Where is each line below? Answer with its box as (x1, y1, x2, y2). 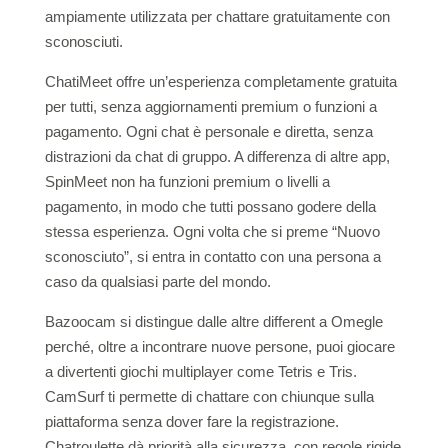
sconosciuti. (44, 33, 123, 50)
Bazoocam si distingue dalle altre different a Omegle (44, 313, 383, 330)
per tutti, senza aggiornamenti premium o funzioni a (44, 98, 377, 115)
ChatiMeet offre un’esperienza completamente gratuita (44, 73, 397, 90)
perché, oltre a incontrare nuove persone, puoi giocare (44, 338, 395, 355)
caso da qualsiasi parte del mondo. (44, 273, 271, 290)
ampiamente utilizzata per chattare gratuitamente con (44, 8, 390, 25)
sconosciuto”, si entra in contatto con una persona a (44, 248, 381, 265)
